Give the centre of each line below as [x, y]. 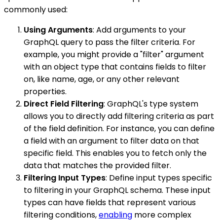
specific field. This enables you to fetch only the [115, 153]
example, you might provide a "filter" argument [114, 55]
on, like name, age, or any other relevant [102, 79]
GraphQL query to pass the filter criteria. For [110, 42]
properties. [45, 92]
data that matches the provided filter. [97, 166]
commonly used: [36, 10]
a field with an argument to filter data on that [111, 141]
